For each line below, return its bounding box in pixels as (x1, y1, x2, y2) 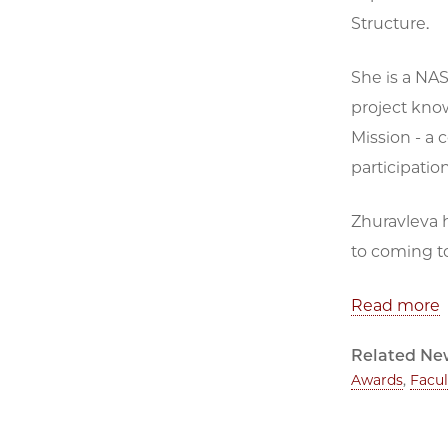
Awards (351, 370, 403, 389)
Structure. (351, 13, 433, 33)
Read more (351, 295, 440, 315)
